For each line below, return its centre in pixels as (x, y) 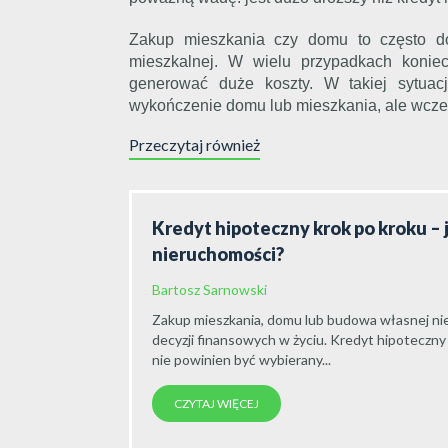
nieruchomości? (218, 254)
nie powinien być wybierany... (241, 359)
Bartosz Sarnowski (209, 289)
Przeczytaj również (194, 144)
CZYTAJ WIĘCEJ (216, 403)
